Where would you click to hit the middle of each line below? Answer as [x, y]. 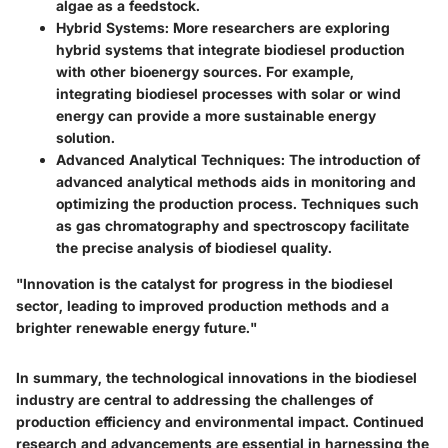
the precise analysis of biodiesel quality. [194, 247]
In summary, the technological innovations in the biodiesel [216, 377]
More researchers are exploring [279, 27]
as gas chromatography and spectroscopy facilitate [232, 225]
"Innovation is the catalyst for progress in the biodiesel [204, 283]
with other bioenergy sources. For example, [205, 71]
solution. [85, 137]
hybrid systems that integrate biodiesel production [230, 49]
